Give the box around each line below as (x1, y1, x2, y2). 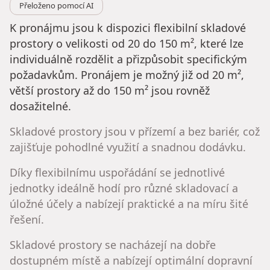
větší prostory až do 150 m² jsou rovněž (10, 83, 210, 98)
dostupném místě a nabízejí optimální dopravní (10, 253, 253, 268)
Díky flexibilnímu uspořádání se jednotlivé (10, 165, 225, 180)
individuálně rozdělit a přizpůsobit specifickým (10, 52, 247, 67)
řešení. (10, 212, 44, 227)
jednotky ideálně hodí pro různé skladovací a (10, 181, 238, 196)
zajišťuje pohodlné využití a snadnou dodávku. (10, 140, 246, 155)
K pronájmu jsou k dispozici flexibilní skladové (10, 20, 246, 36)
